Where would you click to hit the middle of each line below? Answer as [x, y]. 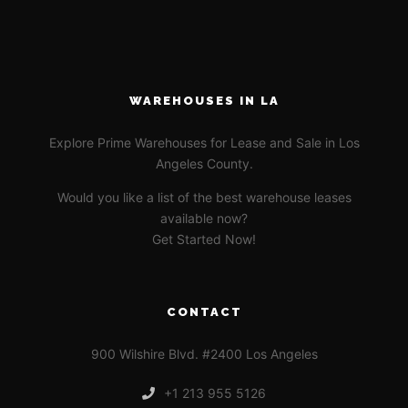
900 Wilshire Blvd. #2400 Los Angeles [204, 354]
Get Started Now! [204, 240]
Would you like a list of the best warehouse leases [204, 198]
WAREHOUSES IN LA [204, 101]
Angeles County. [204, 164]
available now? [204, 219]
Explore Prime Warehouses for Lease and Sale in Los [204, 143]
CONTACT [204, 312]
